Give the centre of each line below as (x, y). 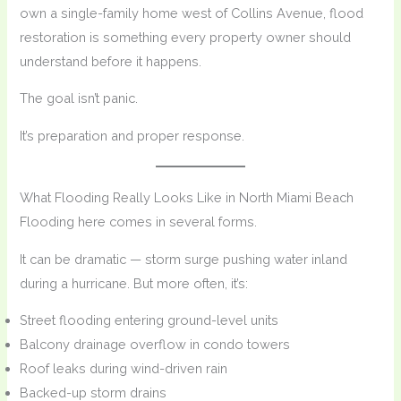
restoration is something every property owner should (186, 37)
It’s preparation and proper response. (132, 135)
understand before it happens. (111, 61)
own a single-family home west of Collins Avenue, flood (192, 13)
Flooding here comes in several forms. (139, 221)
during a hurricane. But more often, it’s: (134, 283)
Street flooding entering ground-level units (149, 320)
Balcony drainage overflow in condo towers (155, 345)
